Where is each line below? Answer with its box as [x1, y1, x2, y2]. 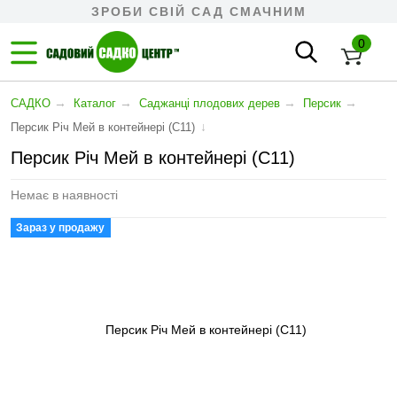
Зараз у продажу [16, 222, 105, 234]
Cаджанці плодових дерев [139, 97, 280, 110]
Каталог [74, 97, 116, 110]
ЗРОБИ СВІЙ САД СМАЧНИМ [90, 4, 307, 19]
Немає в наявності [11, 188, 118, 202]
